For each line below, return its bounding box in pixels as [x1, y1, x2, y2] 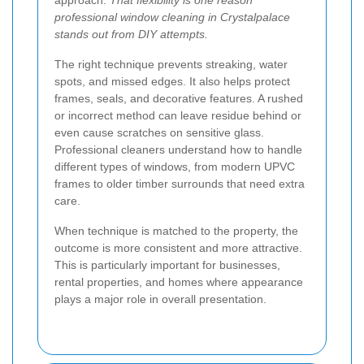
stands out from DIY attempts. [54, 28, 208, 41]
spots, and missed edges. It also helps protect [54, 75, 290, 89]
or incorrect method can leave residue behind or [54, 109, 301, 123]
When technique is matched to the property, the [54, 224, 298, 238]
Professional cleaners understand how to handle [54, 143, 302, 157]
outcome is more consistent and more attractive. [54, 241, 302, 255]
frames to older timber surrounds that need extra [54, 177, 305, 191]
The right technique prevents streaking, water [54, 58, 288, 71]
